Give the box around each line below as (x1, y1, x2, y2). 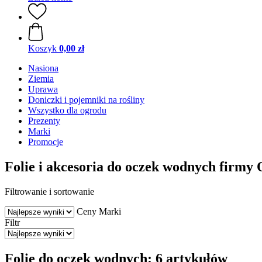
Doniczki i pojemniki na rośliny (28, 95, 144, 105)
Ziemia (28, 74, 54, 84)
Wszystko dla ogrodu (28, 105, 106, 115)
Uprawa (28, 84, 58, 94)
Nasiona (28, 63, 58, 73)
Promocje (28, 137, 63, 147)
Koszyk (28, 43, 57, 53)
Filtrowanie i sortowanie (5, 186, 94, 196)
